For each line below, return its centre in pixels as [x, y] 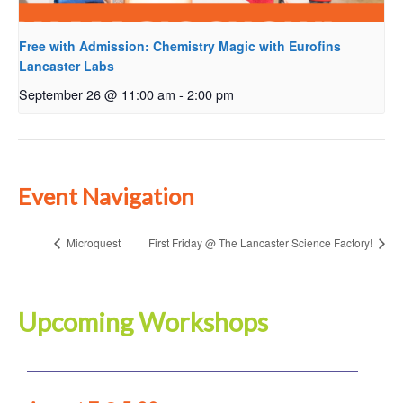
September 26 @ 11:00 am [97, 94]
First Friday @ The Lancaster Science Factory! [262, 243]
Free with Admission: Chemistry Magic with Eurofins [180, 45]
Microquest [92, 243]
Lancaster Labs [67, 65]
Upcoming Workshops [143, 322]
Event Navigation [106, 197]
